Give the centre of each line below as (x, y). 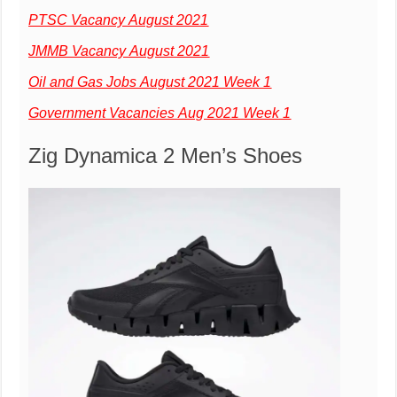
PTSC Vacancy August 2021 (119, 19)
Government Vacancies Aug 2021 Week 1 (160, 113)
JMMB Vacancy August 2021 (119, 51)
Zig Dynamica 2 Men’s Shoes (166, 155)
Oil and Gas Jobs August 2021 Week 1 (150, 82)
